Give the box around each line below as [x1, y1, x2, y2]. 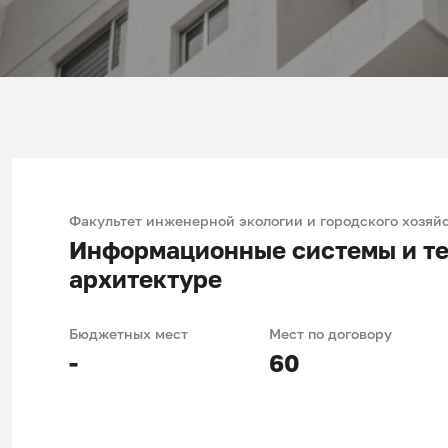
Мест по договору [268, 324, 392, 342]
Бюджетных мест [68, 324, 188, 342]
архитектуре [68, 265, 222, 294]
